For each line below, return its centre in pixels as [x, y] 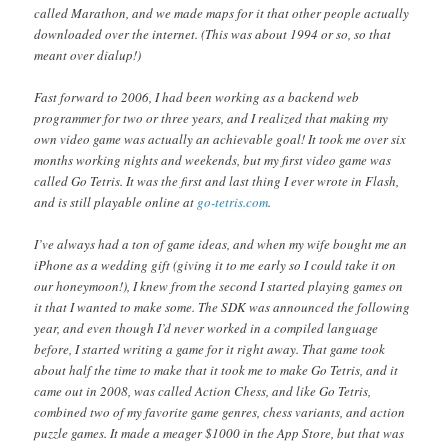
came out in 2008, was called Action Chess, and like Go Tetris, [203, 390]
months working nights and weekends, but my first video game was [213, 159]
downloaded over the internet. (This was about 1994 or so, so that [213, 33]
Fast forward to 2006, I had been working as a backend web [197, 96]
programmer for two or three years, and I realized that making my [211, 117]
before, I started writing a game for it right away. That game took [210, 348]
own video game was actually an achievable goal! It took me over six [220, 138]
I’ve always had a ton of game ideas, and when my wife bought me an [221, 243]
